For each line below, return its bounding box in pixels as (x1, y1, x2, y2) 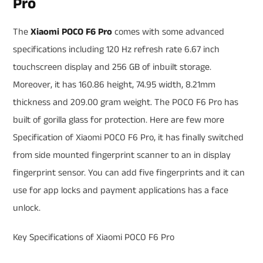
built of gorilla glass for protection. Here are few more (13, 113, 224, 127)
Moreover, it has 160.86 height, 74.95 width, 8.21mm (13, 77, 215, 92)
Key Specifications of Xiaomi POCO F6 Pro (13, 230, 174, 244)
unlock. (13, 201, 41, 215)
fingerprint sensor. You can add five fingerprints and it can (13, 166, 245, 180)
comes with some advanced (112, 25, 224, 39)
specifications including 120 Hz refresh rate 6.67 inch (13, 42, 220, 56)
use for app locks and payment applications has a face (13, 183, 228, 197)
